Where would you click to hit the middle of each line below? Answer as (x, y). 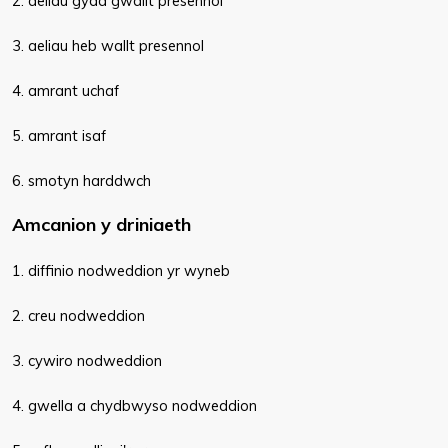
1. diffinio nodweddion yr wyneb (121, 270)
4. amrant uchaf (65, 90)
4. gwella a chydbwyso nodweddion (134, 405)
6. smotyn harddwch (81, 180)
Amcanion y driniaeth (101, 224)
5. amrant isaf (59, 135)
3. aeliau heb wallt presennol (108, 45)
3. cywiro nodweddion (87, 360)
